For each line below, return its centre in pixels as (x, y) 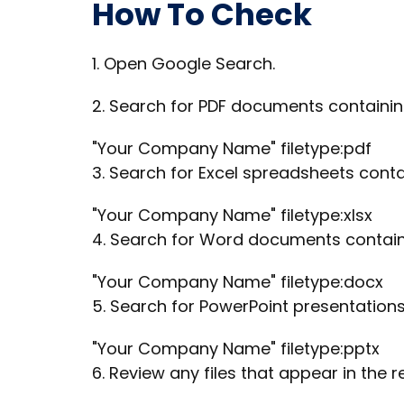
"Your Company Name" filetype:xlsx (232, 215)
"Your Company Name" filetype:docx (238, 282)
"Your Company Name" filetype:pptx (236, 349)
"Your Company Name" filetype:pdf (232, 148)
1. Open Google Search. (184, 64)
